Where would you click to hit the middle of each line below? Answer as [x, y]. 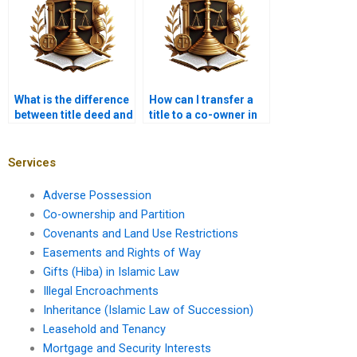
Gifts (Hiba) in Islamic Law [111, 271]
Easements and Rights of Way [122, 252]
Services [32, 162]
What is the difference [72, 100]
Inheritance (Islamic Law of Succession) [148, 310]
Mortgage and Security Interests [127, 348]
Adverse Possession [97, 195]
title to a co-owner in [203, 115]
